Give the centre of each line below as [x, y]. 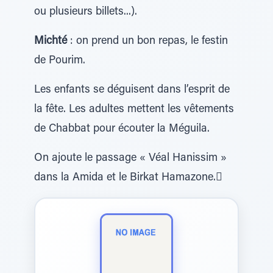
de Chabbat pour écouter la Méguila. [122, 129]
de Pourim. [60, 61]
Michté [51, 41]
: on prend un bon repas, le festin [147, 41]
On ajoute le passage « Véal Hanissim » [130, 158]
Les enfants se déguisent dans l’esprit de [132, 90]
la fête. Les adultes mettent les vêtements [134, 110]
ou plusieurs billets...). [86, 12]
